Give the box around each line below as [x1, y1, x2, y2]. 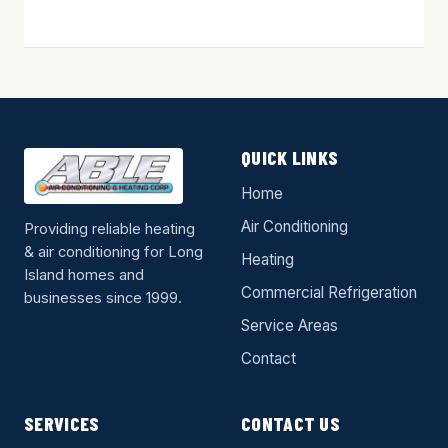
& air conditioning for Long [24, 243, 203, 261]
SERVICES [24, 412, 100, 435]
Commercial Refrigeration [241, 283, 417, 302]
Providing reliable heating [24, 220, 195, 238]
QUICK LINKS [241, 146, 339, 169]
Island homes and [24, 266, 144, 284]
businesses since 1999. [24, 289, 182, 307]
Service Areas [241, 316, 338, 335]
